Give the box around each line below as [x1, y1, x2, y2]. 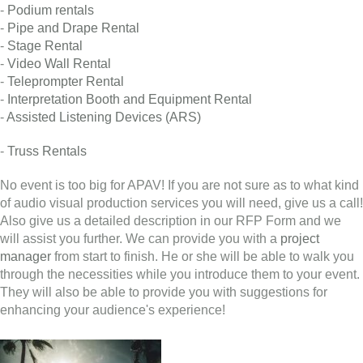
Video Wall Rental [7, 56, 111, 70]
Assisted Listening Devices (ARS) [6, 109, 201, 124]
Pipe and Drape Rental [7, 20, 139, 35]
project [280, 231, 319, 246]
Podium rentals [7, 2, 94, 17]
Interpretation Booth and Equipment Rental [7, 92, 252, 106]
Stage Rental [7, 38, 83, 53]
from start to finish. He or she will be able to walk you [51, 249, 354, 263]
